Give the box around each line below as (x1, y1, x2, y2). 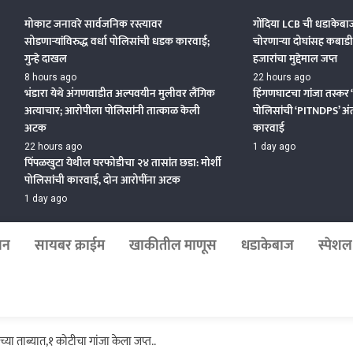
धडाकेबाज (240, 234, 294, 258)
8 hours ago (24, 72, 77, 83)
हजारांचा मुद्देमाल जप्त (253, 50, 338, 68)
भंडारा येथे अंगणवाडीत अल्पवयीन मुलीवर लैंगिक (24, 84, 216, 102)
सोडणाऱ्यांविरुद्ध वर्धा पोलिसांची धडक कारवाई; (24, 32, 210, 50)
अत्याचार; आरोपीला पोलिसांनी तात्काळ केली (24, 102, 201, 120)
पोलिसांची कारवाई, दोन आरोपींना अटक (24, 171, 181, 189)
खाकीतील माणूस (128, 234, 217, 258)
